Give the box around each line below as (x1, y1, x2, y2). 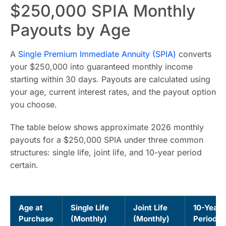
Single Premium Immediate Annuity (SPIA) (18, 49, 176, 59)
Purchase (19, 214, 53, 223)
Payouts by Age (10, 20, 131, 40)
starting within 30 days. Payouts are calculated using (10, 74, 210, 84)
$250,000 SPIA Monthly (10, 1, 195, 21)
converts (176, 49, 211, 59)
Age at (19, 203, 43, 212)
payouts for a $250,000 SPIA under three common (10, 135, 203, 145)
